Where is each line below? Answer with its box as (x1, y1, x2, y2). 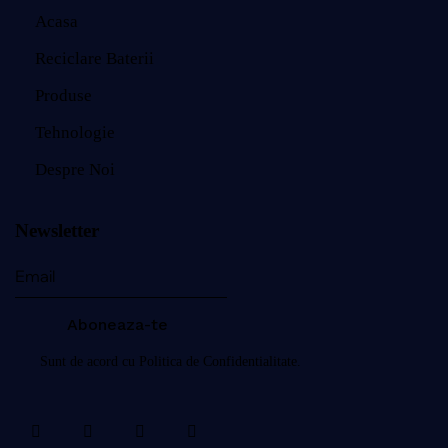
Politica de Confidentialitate (139, 354, 298, 370)
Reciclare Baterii (35, 49, 155, 69)
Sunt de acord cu (40, 354, 140, 370)
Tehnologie (35, 123, 116, 143)
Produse (35, 86, 93, 106)
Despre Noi (35, 160, 116, 180)
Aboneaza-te (67, 315, 168, 335)
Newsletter (15, 220, 99, 242)
